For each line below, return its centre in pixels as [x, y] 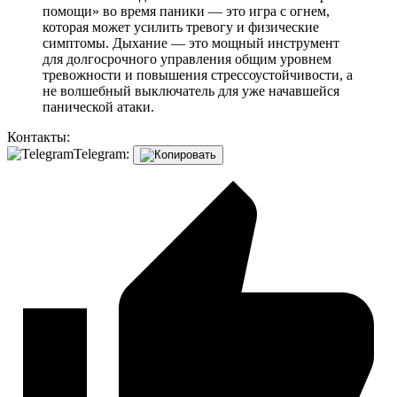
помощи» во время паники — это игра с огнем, [186, 11]
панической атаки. [98, 106]
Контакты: [39, 136]
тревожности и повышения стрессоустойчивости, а [198, 74]
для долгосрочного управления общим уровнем [187, 58]
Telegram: [101, 153]
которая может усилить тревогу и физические [181, 27]
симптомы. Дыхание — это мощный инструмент [191, 43]
